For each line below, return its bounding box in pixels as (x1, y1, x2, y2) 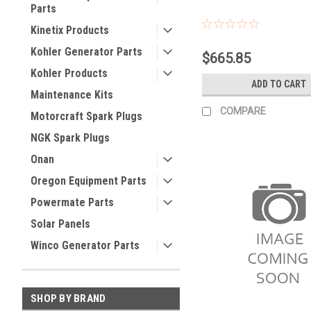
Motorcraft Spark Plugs (31, 110, 142, 123)
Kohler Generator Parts (31, 45, 142, 58)
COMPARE (219, 105, 266, 117)
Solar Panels (31, 217, 90, 230)
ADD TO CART (251, 78, 307, 90)
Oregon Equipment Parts (31, 174, 146, 187)
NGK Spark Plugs (31, 131, 110, 144)
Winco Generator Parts (31, 239, 140, 252)
